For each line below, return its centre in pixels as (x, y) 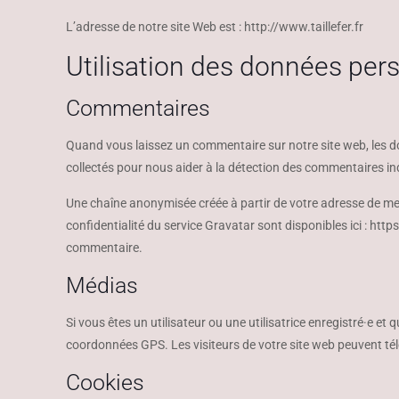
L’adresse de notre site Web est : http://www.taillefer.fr (215, 27)
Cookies (105, 383)
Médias (102, 285)
